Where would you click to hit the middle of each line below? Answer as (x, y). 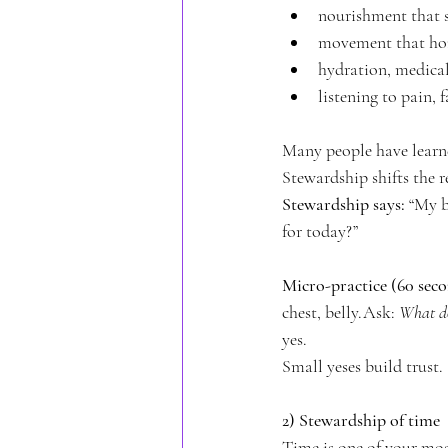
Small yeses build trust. (362, 365)
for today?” (320, 230)
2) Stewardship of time (361, 419)
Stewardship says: (343, 203)
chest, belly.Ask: (340, 311)
